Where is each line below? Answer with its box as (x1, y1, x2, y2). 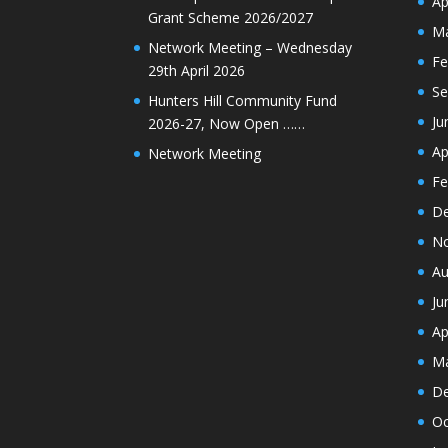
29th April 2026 (148, 61, 246, 81)
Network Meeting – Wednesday (148, 38, 353, 58)
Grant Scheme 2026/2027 (148, 8, 314, 28)
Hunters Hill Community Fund (148, 91, 338, 111)
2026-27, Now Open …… (148, 114, 306, 134)
